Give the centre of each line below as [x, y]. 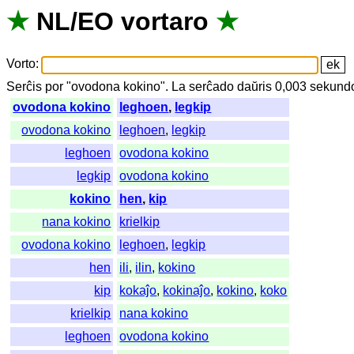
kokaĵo [138, 291]
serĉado [212, 87]
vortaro [165, 22]
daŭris [255, 87]
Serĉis [24, 87]
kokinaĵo [187, 291]
